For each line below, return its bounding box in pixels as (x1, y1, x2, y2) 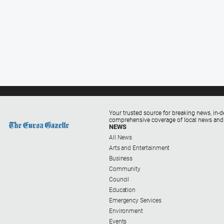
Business (109, 154, 133, 162)
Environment (109, 207, 143, 214)
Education (109, 186, 135, 193)
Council (109, 175, 129, 183)
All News (109, 133, 132, 141)
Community (109, 165, 140, 172)
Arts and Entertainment (109, 144, 170, 151)
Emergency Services (109, 196, 161, 204)
